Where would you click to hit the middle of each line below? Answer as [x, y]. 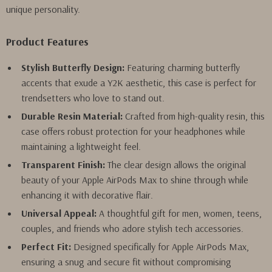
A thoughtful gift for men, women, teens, [179, 213]
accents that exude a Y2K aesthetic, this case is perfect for [139, 83]
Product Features [47, 42]
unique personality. [43, 9]
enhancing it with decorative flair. [87, 195]
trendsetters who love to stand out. [93, 98]
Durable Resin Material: [72, 116]
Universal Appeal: [59, 213]
